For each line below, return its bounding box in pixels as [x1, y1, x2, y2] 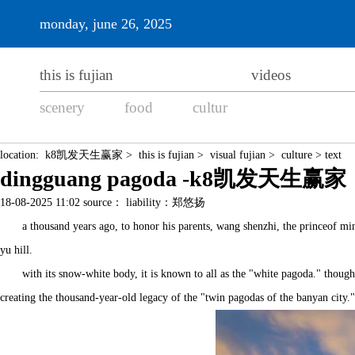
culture [281, 149, 312, 161]
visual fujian [210, 149, 265, 161]
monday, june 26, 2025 [40, 16, 172, 32]
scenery [40, 99, 85, 116]
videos [251, 67, 291, 83]
